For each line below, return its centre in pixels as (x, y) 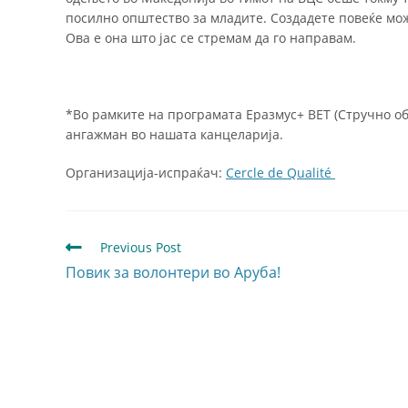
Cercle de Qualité (280, 172)
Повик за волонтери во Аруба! (173, 272)
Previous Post (141, 247)
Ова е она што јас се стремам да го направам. (211, 37)
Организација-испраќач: (146, 172)
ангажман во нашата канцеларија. (174, 134)
